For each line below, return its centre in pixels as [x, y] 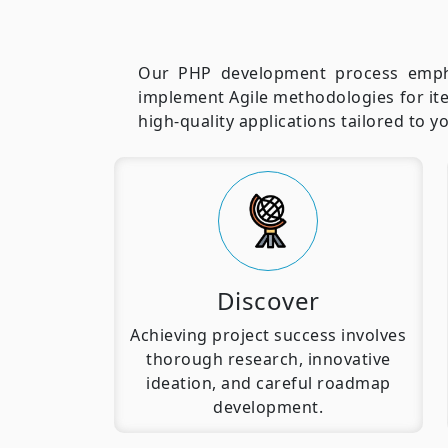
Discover [268, 301]
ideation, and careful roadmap [268, 383]
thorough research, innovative [268, 359]
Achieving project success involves [268, 335]
